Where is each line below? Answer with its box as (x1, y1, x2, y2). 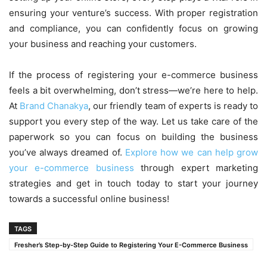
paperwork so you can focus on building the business (9, 131, 258, 142)
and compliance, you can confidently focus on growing (9, 23, 258, 34)
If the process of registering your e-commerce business (9, 69, 258, 80)
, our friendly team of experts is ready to (88, 100, 259, 111)
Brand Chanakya (20, 100, 89, 111)
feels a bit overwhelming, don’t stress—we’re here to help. (9, 85, 258, 96)
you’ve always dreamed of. (9, 147, 125, 158)
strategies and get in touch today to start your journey (9, 178, 258, 189)
